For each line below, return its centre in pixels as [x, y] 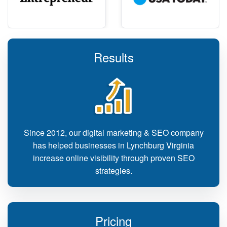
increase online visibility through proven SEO [113, 158]
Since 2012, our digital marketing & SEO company [113, 133]
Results [113, 57]
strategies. [113, 171]
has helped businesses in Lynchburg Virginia [113, 145]
